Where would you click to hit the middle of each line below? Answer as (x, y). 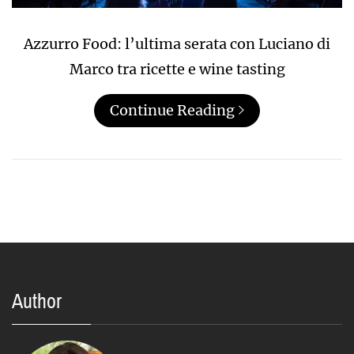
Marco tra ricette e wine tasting (177, 69)
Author (37, 300)
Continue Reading (172, 110)
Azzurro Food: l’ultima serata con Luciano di (177, 43)
